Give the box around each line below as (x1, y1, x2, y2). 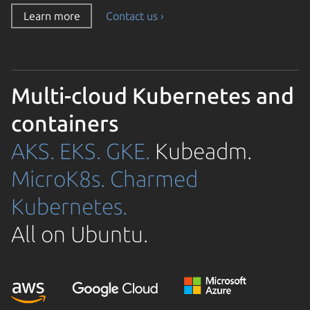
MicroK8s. (11, 166, 105, 192)
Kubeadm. (150, 138, 252, 164)
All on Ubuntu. (11, 221, 148, 247)
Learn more (23, 10, 80, 23)
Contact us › (106, 10, 164, 23)
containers (11, 111, 119, 136)
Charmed (110, 166, 198, 192)
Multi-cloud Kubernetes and (11, 83, 294, 109)
